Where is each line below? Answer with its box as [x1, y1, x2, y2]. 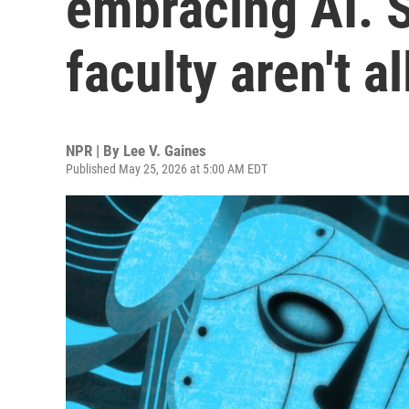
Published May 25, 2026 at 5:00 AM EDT [66, 162, 267, 176]
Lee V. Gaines [123, 142, 206, 160]
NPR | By [66, 142, 123, 160]
